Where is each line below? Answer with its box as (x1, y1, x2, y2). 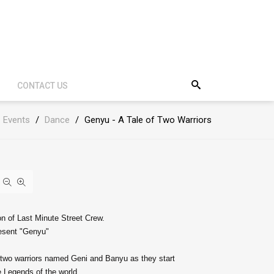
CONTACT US (17, 81, 68, 91)
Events (3, 114, 30, 125)
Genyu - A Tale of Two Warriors (84, 114, 212, 125)
